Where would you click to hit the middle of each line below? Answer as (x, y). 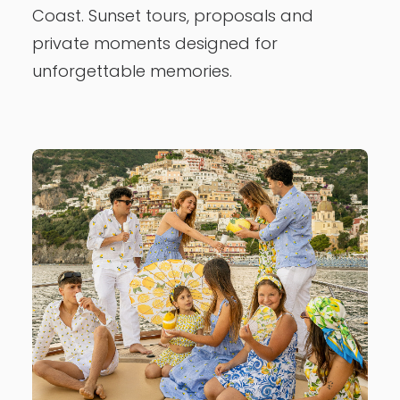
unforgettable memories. (132, 71)
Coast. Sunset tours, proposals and (173, 16)
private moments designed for (155, 43)
